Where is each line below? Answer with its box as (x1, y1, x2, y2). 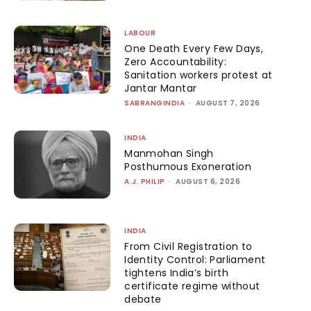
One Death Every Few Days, (124, 42, 264, 56)
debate (124, 292, 162, 306)
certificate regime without (124, 278, 260, 293)
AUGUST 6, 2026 (176, 176, 241, 187)
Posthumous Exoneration (124, 160, 252, 174)
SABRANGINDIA (124, 98, 185, 108)
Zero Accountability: (124, 55, 227, 69)
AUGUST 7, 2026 (195, 98, 260, 108)
